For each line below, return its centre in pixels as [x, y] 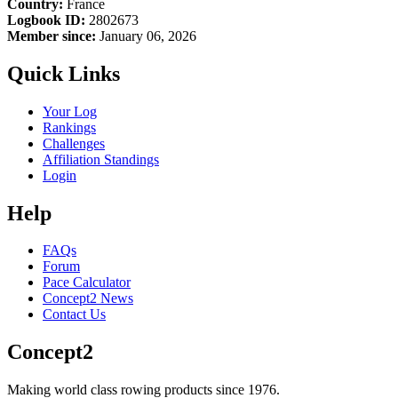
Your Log [70, 111]
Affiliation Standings [101, 159]
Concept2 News [88, 298]
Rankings [69, 127]
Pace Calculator [87, 283]
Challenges [74, 143]
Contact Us [74, 314]
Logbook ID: [46, 20]
